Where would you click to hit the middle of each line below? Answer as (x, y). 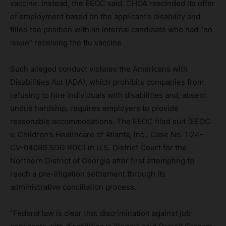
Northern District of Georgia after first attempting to (102, 161)
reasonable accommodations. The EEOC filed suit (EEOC (110, 122)
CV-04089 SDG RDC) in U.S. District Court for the (98, 148)
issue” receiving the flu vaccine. (67, 43)
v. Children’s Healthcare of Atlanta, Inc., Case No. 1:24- (107, 135)
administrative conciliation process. (73, 187)
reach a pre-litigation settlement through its (88, 174)
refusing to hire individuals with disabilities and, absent (108, 95)
